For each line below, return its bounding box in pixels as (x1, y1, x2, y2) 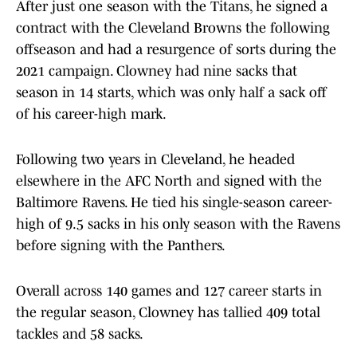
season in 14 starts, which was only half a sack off (16, 84, 327, 101)
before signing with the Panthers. (16, 237, 226, 254)
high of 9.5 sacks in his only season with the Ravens (16, 216, 340, 233)
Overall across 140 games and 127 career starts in (16, 283, 322, 300)
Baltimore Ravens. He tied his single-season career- (16, 194, 332, 211)
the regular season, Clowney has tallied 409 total (16, 304, 320, 321)
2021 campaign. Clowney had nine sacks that (16, 63, 297, 80)
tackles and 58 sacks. (16, 326, 143, 343)
